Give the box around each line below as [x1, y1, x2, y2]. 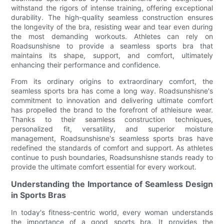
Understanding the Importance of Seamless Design [11, 178, 213, 189]
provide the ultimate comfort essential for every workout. [11, 162, 197, 171]
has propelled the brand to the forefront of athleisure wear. [11, 105, 213, 114]
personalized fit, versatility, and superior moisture [11, 124, 213, 133]
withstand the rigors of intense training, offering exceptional [11, 3, 213, 12]
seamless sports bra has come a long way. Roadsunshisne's [11, 86, 213, 95]
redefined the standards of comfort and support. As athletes [11, 143, 213, 152]
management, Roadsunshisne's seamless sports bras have [11, 133, 213, 142]
